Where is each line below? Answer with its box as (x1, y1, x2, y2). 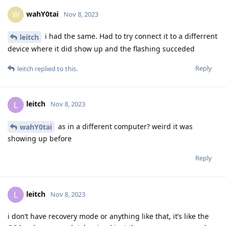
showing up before (8, 134, 72, 144)
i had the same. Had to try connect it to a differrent (43, 31, 217, 41)
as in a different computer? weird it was (56, 121, 193, 131)
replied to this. (33, 64, 78, 73)
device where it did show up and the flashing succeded (8, 43, 195, 53)
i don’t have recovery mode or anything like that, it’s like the (8, 211, 209, 221)
